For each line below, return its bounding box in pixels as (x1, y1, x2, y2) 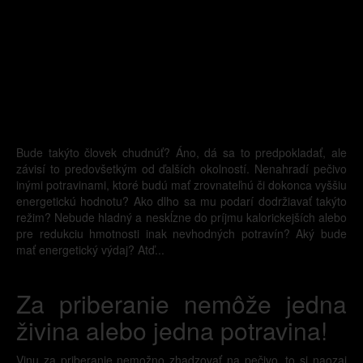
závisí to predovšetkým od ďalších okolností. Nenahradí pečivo (16, 160, 347, 177)
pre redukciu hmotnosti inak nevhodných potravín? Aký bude (16, 225, 347, 241)
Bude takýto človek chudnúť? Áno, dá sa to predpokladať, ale (16, 144, 347, 160)
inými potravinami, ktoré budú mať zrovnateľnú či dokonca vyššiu (16, 177, 347, 193)
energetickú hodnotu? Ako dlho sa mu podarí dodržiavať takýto (16, 193, 347, 209)
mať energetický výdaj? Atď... (16, 241, 164, 258)
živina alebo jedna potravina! (16, 313, 327, 348)
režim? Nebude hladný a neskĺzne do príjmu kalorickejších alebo (16, 209, 347, 225)
